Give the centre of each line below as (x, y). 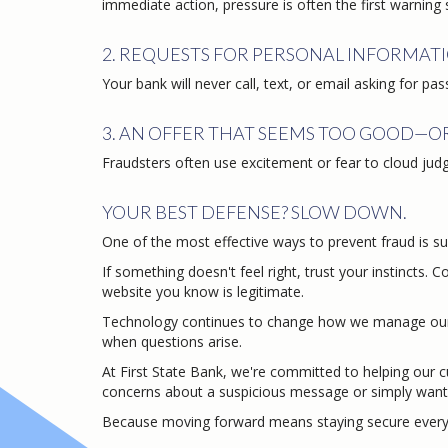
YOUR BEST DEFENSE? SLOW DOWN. (254, 212)
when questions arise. (172, 342)
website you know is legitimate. (203, 292)
